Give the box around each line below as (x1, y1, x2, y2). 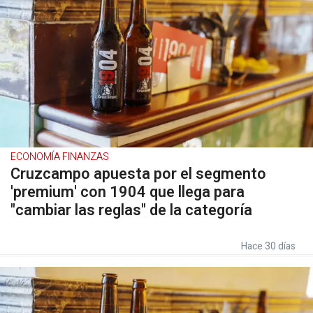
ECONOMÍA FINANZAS (10, 150, 109, 164)
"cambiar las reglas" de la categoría (10, 199, 252, 221)
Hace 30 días (241, 239, 296, 254)
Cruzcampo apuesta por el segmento (10, 163, 266, 185)
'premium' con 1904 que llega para (10, 181, 245, 203)
